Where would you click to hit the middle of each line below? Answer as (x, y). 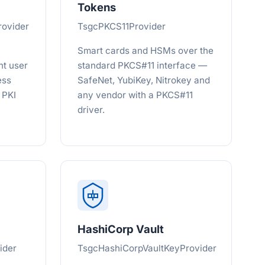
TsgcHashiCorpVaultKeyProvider (147, 248)
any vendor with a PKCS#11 (135, 95)
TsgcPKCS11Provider (122, 26)
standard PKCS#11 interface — (142, 65)
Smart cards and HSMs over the (146, 51)
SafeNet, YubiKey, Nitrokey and (144, 80)
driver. (91, 110)
